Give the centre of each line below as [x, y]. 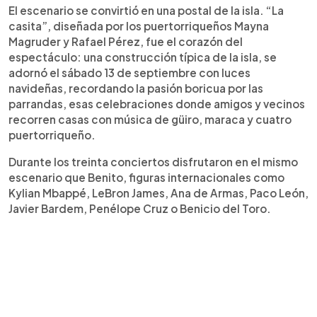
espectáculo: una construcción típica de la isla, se [143, 57]
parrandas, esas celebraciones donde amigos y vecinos [157, 104]
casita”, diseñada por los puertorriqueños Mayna [139, 26]
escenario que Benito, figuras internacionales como [146, 177]
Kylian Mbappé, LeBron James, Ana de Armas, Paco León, [158, 193]
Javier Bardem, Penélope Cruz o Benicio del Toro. [140, 208]
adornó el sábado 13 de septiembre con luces [129, 73]
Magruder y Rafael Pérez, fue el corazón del [126, 41]
